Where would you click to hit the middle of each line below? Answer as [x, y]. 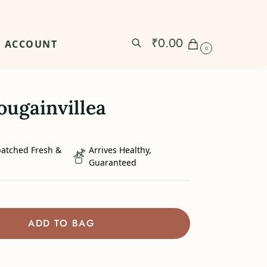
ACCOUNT [31, 44]
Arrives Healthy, [120, 150]
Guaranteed [113, 162]
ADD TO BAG [62, 223]
